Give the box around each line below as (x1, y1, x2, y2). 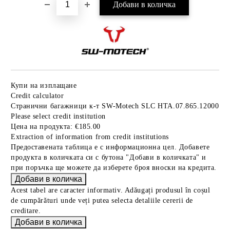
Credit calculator (11, 91, 64, 100)
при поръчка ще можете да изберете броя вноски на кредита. (11, 163, 217, 171)
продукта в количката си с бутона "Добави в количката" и (11, 153, 206, 161)
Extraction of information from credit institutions (11, 132, 169, 141)
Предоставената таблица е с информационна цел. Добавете (11, 143, 210, 151)
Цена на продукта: (11, 122, 73, 130)
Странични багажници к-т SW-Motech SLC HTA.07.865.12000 (11, 102, 219, 110)
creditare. (11, 206, 41, 215)
